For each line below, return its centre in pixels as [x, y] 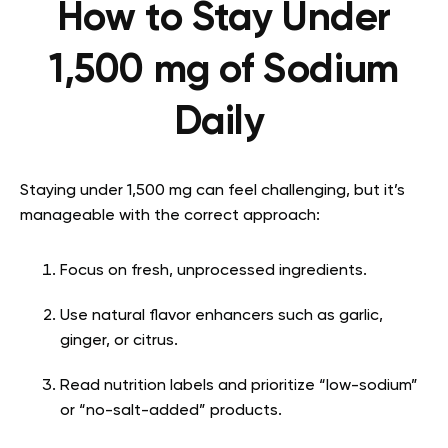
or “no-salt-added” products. [173, 410]
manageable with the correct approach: [170, 215]
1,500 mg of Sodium [224, 70]
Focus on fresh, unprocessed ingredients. [215, 270]
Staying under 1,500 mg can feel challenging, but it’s [212, 190]
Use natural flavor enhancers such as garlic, [221, 315]
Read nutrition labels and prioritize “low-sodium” [239, 385]
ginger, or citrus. [121, 340]
